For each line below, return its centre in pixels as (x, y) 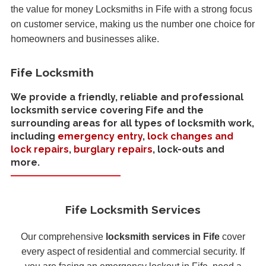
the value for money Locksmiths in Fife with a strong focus (132, 9)
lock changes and (190, 137)
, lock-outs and (189, 150)
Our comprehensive (63, 236)
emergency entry (100, 137)
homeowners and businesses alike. (85, 39)
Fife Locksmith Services (133, 209)
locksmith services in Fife (163, 236)
